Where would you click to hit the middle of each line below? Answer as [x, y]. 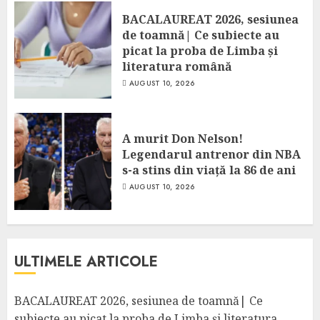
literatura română [177, 66]
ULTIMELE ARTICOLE [86, 262]
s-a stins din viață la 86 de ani [209, 170]
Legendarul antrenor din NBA [211, 154]
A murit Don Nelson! [182, 138]
